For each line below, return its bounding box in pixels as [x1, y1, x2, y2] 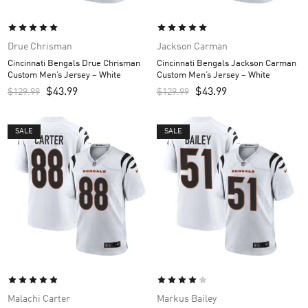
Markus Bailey [156, 294, 217, 305]
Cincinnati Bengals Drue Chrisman [8, 58, 140, 68]
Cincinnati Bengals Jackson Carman [156, 58, 296, 68]
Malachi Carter [8, 294, 70, 305]
